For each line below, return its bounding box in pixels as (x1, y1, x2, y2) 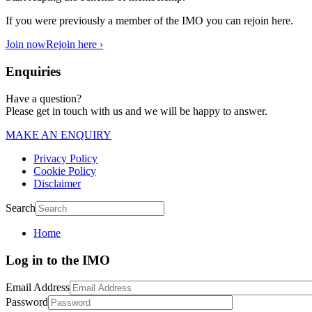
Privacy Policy (33, 152, 97, 164)
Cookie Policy (33, 164, 96, 177)
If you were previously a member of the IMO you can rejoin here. (6, 15, 293, 27)
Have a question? (6, 92, 81, 104)
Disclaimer (33, 177, 81, 189)
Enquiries (6, 64, 61, 79)
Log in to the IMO (6, 252, 110, 267)
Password (6, 296, 48, 309)
